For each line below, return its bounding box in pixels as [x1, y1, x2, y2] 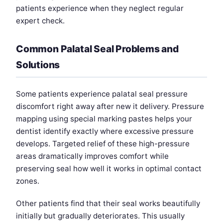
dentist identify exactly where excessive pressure [16, 126, 194, 136]
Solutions [16, 59, 60, 71]
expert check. [16, 16, 65, 26]
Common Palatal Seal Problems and [16, 43, 179, 55]
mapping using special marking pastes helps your [16, 114, 192, 124]
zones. [16, 176, 39, 186]
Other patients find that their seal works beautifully [16, 199, 200, 209]
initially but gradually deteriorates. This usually [16, 211, 185, 221]
